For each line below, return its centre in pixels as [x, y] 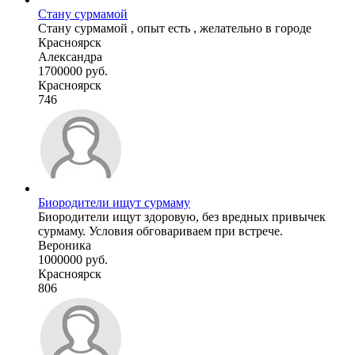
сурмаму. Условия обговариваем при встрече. [160, 231]
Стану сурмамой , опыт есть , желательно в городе [175, 28]
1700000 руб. [73, 71]
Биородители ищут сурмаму [114, 202]
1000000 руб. [73, 259]
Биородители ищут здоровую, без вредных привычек [182, 216]
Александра [70, 56]
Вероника [65, 245]
